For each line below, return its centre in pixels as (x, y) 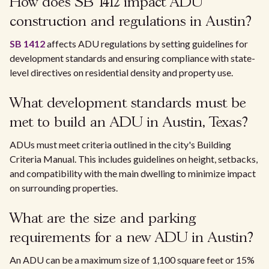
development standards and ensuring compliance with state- (132, 58)
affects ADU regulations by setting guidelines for (147, 43)
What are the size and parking (103, 219)
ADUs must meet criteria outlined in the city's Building (120, 144)
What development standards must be (128, 103)
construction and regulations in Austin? (131, 22)
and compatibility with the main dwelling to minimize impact (133, 173)
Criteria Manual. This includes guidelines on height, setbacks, (134, 159)
